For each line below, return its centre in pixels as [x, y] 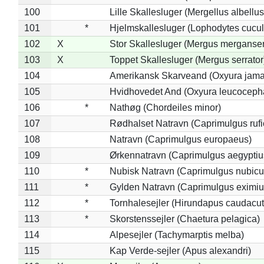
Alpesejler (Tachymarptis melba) [176, 235]
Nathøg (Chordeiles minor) [165, 107]
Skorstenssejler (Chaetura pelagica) [184, 219]
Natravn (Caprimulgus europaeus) [180, 139]
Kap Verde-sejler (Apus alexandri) [180, 250]
